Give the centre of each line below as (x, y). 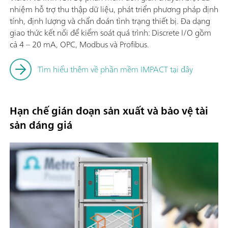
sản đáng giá (41, 125)
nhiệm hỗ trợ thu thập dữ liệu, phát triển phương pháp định (114, 9)
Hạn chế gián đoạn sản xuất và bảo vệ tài (109, 111)
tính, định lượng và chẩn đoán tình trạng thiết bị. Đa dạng (110, 21)
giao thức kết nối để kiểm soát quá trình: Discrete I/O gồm (110, 33)
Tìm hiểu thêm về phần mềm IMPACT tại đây (115, 69)
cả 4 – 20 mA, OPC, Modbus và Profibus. (80, 45)
